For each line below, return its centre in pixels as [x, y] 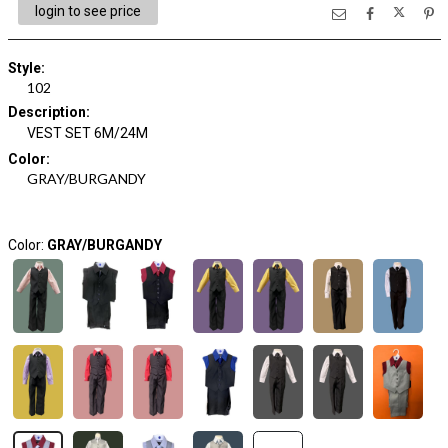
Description [46, 112]
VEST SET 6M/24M [87, 133]
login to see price [87, 11]
